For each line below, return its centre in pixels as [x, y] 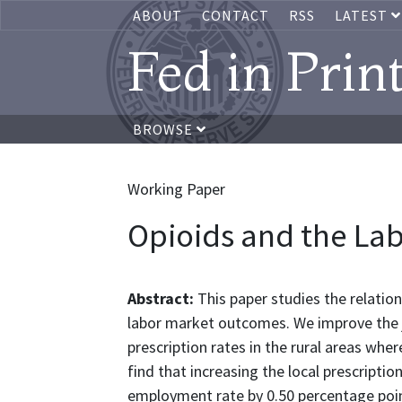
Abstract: [162, 298]
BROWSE [165, 129]
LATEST [363, 15]
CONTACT [236, 15]
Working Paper [176, 189]
